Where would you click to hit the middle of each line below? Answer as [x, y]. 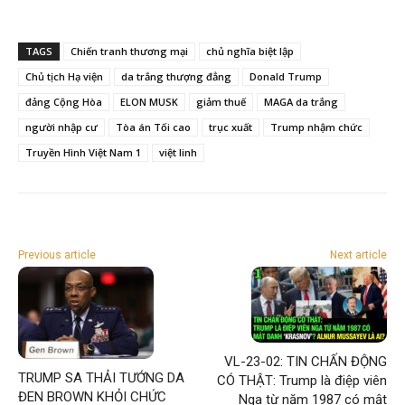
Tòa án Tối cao [153, 127]
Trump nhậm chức [316, 127]
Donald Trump [286, 76]
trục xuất [231, 127]
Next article [358, 254]
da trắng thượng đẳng [176, 76]
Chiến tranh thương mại [129, 51]
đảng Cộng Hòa [64, 101]
